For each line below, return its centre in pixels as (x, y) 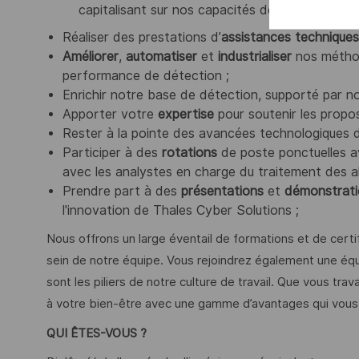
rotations (190, 153)
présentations (222, 192)
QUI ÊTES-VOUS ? (97, 333)
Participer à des (112, 153)
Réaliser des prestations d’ (142, 38)
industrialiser (255, 57)
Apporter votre (110, 115)
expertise (186, 115)
